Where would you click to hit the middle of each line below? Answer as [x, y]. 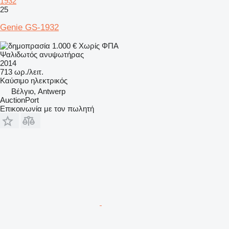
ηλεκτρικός [49, 80]
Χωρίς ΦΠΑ [99, 45]
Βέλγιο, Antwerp [38, 91]
